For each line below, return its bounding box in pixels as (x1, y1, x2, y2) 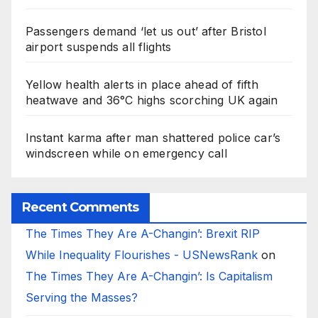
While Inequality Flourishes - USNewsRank (26, 247, 258, 262)
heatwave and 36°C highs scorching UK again (26, 93, 278, 108)
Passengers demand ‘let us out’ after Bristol (26, 24, 266, 39)
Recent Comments (22, 199, 139, 215)
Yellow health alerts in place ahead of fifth (26, 77, 258, 92)
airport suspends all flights (26, 40, 172, 55)
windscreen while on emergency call (26, 146, 227, 161)
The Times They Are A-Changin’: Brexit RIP (26, 226, 260, 241)
